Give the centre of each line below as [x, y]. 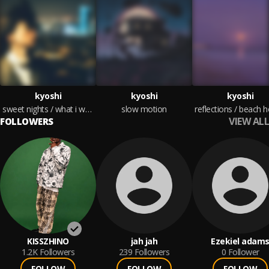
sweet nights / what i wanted [88, 109]
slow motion [144, 109]
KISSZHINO [48, 241]
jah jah [144, 241]
